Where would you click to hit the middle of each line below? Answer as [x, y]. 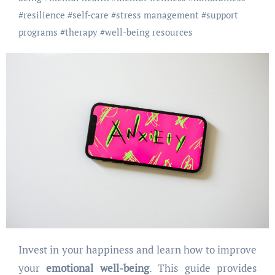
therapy [81, 32]
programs [38, 32]
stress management [157, 15]
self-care [90, 15]
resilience [44, 15]
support [222, 15]
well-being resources [149, 32]
